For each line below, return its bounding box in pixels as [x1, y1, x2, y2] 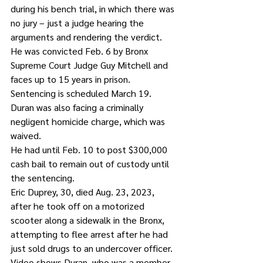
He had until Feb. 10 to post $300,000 [11, 143, 170, 156]
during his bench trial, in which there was [11, 2, 177, 15]
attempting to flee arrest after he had [11, 228, 170, 240]
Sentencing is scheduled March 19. [11, 87, 151, 99]
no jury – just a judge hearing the [11, 16, 146, 29]
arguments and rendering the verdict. [11, 31, 162, 43]
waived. [11, 129, 41, 141]
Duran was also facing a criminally [11, 101, 146, 113]
